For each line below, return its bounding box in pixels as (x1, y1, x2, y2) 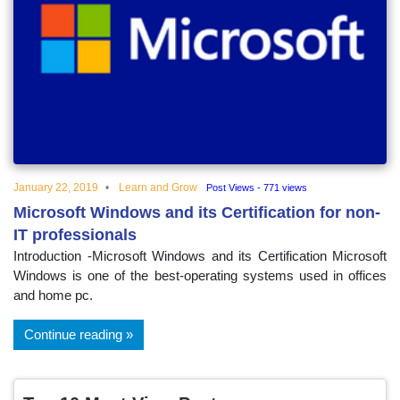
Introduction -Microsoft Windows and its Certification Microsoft (13, 247, 387, 263)
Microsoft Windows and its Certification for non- (13, 203, 380, 221)
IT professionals (13, 225, 137, 244)
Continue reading (24, 326, 122, 342)
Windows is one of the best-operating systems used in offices (13, 267, 387, 283)
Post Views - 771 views (206, 181, 307, 193)
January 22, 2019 (13, 180, 98, 194)
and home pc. (13, 287, 93, 303)
